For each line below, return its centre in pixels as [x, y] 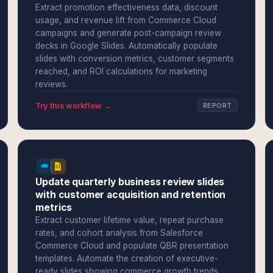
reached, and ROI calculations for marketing [122, 71]
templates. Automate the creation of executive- [127, 258]
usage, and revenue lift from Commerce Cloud [126, 20]
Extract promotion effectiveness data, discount [127, 7]
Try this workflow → [74, 105]
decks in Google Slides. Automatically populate [127, 46]
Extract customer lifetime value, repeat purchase [130, 220]
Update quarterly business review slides [130, 182]
